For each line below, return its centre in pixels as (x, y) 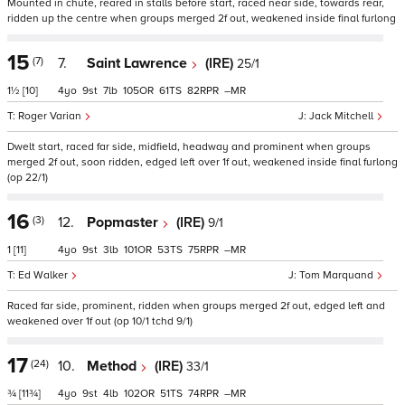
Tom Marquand (338, 275)
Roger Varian (51, 116)
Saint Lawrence (139, 63)
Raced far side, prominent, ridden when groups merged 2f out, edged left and (196, 306)
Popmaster (124, 222)
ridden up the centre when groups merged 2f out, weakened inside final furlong (202, 19)
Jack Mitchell (343, 116)
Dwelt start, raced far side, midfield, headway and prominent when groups (189, 147)
